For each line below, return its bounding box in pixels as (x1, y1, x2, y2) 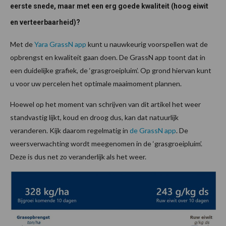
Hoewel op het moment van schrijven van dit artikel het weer (10, 100, 201, 109)
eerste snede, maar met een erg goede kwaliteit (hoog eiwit (10, 2, 208, 11)
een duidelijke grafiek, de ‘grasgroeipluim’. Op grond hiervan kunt (10, 66, 211, 75)
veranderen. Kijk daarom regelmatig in (10, 126, 130, 135)
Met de (10, 40, 34, 49)
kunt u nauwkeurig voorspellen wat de (86, 40, 208, 49)
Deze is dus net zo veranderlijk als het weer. (10, 152, 146, 161)
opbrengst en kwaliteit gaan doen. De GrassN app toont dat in (10, 53, 205, 62)
